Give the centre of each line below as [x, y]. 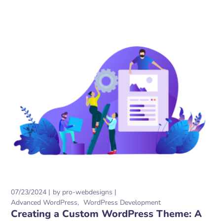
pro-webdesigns [88, 192]
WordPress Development [122, 202]
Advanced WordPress [44, 202]
